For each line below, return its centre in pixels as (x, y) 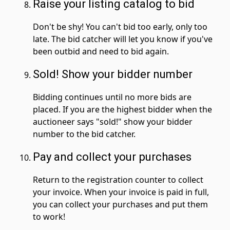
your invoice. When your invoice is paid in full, (121, 192)
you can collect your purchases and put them (120, 204)
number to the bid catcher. (84, 134)
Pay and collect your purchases (112, 157)
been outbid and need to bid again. (101, 51)
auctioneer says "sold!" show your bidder (113, 121)
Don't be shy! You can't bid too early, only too (120, 26)
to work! (49, 216)
